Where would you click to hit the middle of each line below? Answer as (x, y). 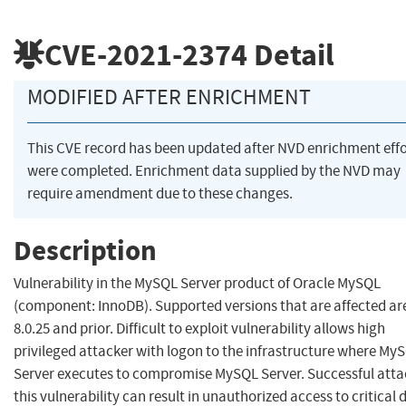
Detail (291, 54)
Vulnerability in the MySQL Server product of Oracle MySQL (197, 284)
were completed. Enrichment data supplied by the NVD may (214, 171)
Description (85, 250)
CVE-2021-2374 (146, 54)
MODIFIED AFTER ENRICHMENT (169, 97)
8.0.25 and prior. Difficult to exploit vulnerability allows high (199, 329)
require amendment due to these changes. (160, 194)
